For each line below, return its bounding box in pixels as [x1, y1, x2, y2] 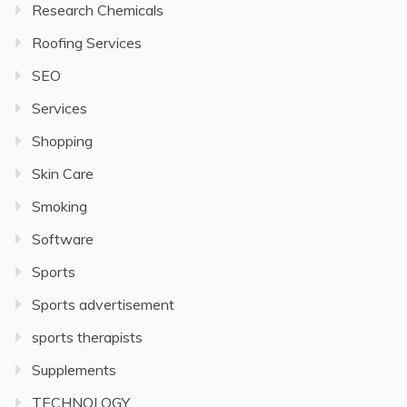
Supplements [32, 361, 116, 379]
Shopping [32, 132, 93, 150]
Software [32, 230, 94, 248]
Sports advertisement [32, 295, 174, 313]
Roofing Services [32, 34, 142, 52]
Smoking [32, 197, 87, 215]
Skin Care [32, 164, 94, 183]
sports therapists [32, 328, 143, 346]
